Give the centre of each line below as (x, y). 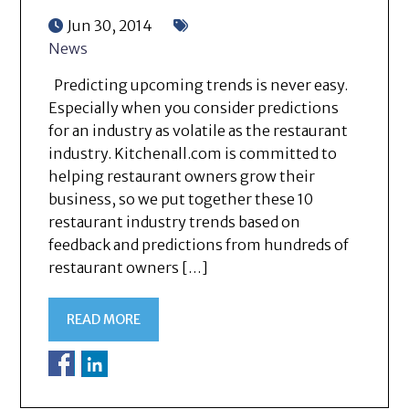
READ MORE (104, 319)
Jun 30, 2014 (110, 25)
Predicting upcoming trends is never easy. (199, 84)
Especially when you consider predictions (194, 107)
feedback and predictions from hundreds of (199, 244)
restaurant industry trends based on (175, 221)
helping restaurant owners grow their (182, 176)
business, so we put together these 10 (181, 199)
